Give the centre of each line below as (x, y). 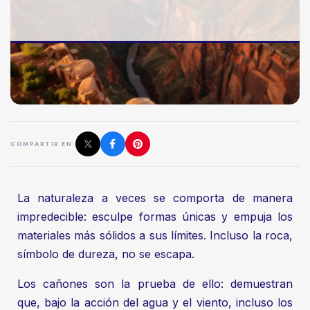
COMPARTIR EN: (43, 144)
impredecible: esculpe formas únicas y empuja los (155, 217)
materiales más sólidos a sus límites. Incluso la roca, (155, 236)
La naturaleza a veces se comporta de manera (155, 198)
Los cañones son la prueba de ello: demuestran (155, 284)
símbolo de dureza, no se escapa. (106, 254)
